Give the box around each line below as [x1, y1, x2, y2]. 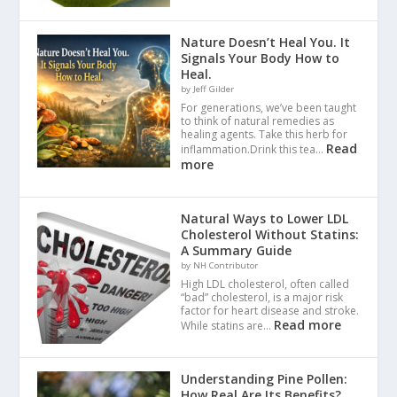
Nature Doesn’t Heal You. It [181, 33, 351, 51]
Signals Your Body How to [181, 49, 340, 66]
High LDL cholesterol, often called [181, 276, 350, 292]
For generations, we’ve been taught [181, 99, 357, 115]
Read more [274, 315, 342, 333]
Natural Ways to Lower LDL [181, 209, 349, 227]
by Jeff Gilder [181, 82, 235, 95]
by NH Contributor [181, 259, 259, 271]
